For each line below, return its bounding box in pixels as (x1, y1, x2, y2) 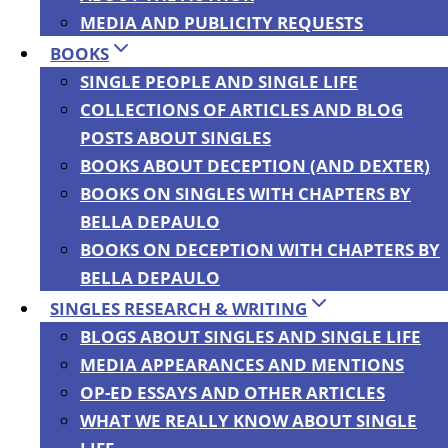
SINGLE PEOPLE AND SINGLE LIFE (80, 70, 358, 93)
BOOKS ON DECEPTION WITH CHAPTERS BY (80, 238, 440, 261)
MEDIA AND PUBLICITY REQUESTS (80, 11, 363, 34)
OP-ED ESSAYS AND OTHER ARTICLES (80, 381, 385, 404)
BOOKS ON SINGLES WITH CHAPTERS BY (80, 182, 411, 205)
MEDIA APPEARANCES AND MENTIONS (80, 353, 404, 376)
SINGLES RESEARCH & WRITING (50, 297, 308, 320)
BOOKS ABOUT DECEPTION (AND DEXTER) (80, 154, 430, 177)
